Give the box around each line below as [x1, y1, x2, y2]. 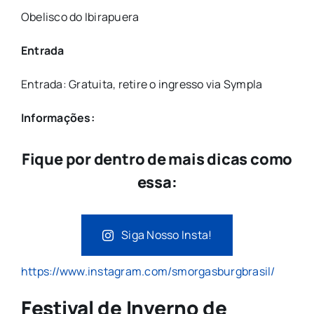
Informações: [20, 109, 95, 125]
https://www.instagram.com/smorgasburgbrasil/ [20, 264, 275, 280]
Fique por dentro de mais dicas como [21, 149, 293, 170]
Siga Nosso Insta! [121, 227, 212, 243]
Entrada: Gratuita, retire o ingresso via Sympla [20, 76, 263, 92]
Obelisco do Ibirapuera [20, 8, 139, 25]
